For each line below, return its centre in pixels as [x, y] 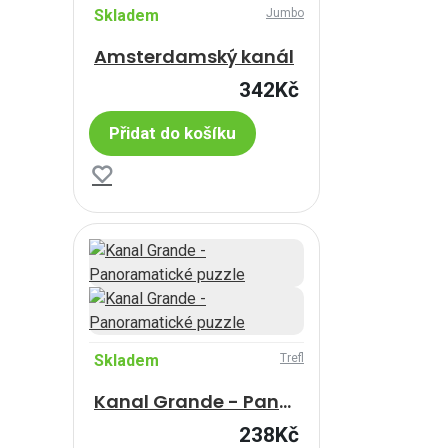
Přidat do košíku [172, 132]
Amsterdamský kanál [194, 56]
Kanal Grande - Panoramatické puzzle [285, 401]
